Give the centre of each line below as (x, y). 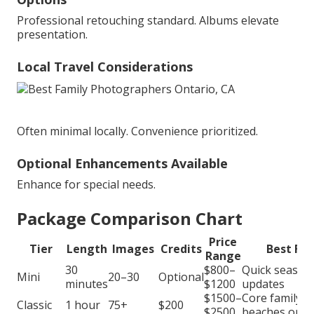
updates (263, 284)
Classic (34, 305)
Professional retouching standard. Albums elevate (148, 20)
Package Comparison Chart (130, 218)
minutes (87, 284)
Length (87, 248)
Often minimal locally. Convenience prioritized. (137, 131)
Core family (272, 298)
